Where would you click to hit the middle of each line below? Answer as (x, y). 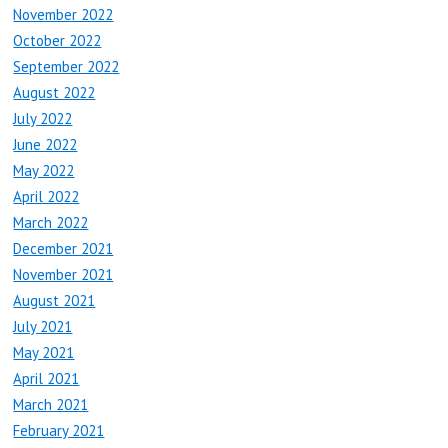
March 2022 (51, 223)
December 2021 (63, 249)
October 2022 (57, 41)
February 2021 (59, 431)
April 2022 (46, 197)
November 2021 (63, 275)
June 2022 (45, 145)
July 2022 (43, 119)
